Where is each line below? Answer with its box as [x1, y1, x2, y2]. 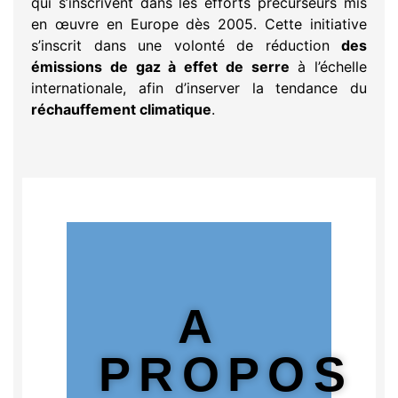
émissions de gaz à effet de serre [31, 57, 290, 76]
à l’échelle [289, 57, 367, 76]
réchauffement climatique [31, 99, 211, 118]
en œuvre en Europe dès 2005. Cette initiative [31, 14, 367, 33]
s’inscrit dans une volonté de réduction [31, 36, 341, 54]
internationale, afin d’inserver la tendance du [31, 78, 367, 97]
